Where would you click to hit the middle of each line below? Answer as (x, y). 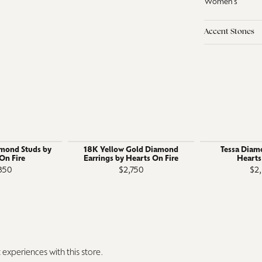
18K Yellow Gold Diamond (131, 150)
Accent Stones (229, 32)
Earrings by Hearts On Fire (131, 158)
